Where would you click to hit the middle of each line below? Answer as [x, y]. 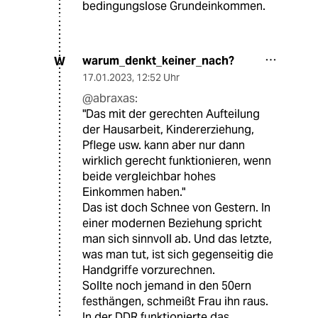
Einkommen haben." [134, 192]
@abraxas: [110, 99]
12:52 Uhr [158, 78]
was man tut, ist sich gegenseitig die [178, 255]
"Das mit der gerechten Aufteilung [171, 114]
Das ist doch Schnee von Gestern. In [176, 208]
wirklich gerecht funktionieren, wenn [177, 161]
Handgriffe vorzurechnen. [149, 270]
